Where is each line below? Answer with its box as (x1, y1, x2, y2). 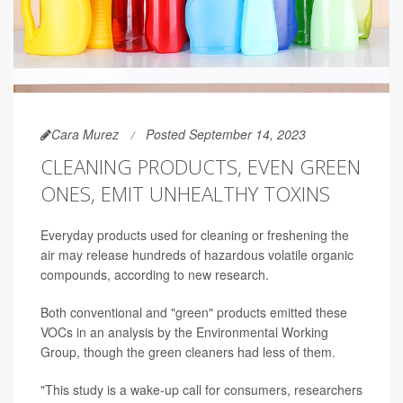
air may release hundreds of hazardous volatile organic (40, 245, 354, 264)
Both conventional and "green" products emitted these (40, 302, 347, 321)
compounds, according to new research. (40, 264, 269, 283)
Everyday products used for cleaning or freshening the (40, 225, 349, 244)
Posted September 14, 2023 (146, 124, 306, 143)
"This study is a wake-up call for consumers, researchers (40, 380, 363, 399)
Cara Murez (51, 124, 119, 143)
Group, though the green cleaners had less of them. (40, 342, 336, 361)
